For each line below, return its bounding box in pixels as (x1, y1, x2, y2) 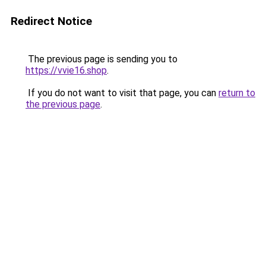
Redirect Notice (11, 14, 92, 28)
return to (218, 87, 255, 99)
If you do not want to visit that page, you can (26, 87, 218, 99)
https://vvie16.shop (26, 65, 107, 76)
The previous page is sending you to (26, 53, 178, 65)
